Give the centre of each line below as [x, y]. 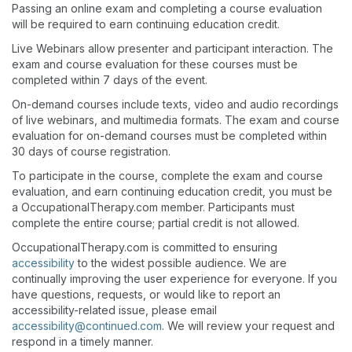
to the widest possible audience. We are [181, 263]
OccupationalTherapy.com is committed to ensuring [145, 247]
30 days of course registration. [91, 151]
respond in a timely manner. [82, 341]
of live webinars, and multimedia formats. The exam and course [176, 120]
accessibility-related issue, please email [114, 310]
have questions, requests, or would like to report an [146, 294]
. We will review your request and [248, 326]
